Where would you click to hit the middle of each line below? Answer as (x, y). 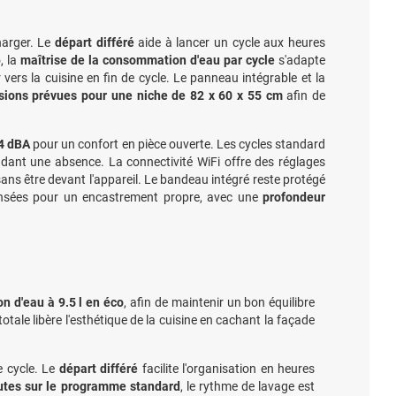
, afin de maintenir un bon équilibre (220, 302)
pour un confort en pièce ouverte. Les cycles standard (178, 144)
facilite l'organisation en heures (227, 368)
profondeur (294, 197)
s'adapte (301, 60)
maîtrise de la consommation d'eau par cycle (148, 60)
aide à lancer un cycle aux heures (230, 42)
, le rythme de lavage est (247, 386)
